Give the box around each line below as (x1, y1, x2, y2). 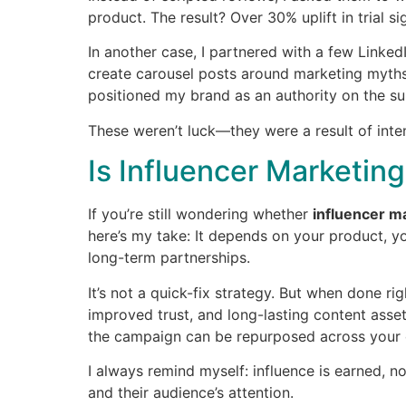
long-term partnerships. (88, 248, 250, 267)
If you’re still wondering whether (88, 205, 313, 224)
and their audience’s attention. (88, 382, 294, 401)
